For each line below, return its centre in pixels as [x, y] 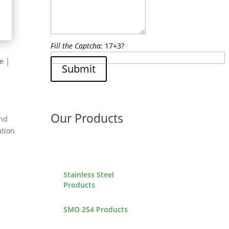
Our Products [87, 118]
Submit [79, 69]
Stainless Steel [89, 174]
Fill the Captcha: [77, 46]
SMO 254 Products [96, 209]
